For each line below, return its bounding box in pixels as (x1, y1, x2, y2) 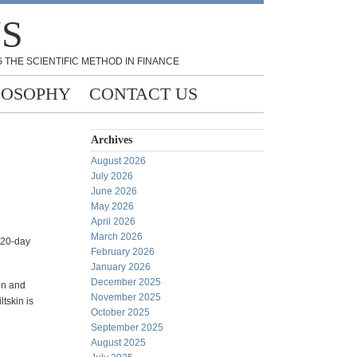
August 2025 (91, 337, 146, 348)
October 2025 (91, 307, 150, 318)
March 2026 (91, 231, 143, 242)
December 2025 (91, 277, 161, 288)
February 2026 (91, 246, 155, 257)
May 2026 (91, 201, 134, 212)
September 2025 (91, 322, 163, 333)
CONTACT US (89, 84, 198, 104)
